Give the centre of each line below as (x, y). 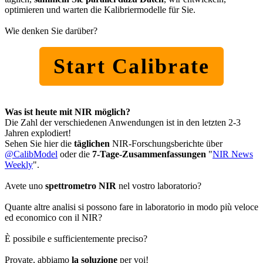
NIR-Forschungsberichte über (166, 143)
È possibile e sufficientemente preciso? (76, 238)
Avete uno (25, 186)
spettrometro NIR (81, 186)
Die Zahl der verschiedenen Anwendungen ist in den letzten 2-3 (123, 122)
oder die (75, 154)
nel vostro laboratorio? (159, 186)
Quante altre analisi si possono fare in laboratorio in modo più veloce (131, 207)
